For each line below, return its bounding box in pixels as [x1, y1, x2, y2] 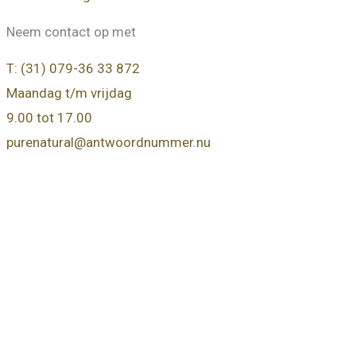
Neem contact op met [6, 24, 136, 41]
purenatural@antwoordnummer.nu [6, 134, 211, 151]
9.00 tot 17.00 [6, 110, 92, 126]
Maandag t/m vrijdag [6, 85, 132, 102]
